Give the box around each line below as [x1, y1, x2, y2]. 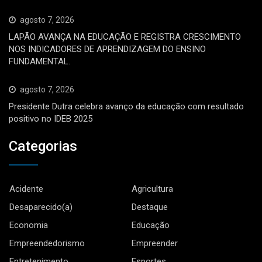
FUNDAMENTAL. [9, 56, 70, 67]
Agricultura [132, 184, 173, 195]
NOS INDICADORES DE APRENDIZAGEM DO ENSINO [9, 43, 206, 54]
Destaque [132, 202, 168, 213]
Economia [9, 220, 48, 231]
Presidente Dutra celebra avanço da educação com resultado [9, 101, 244, 112]
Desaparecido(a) [9, 202, 73, 213]
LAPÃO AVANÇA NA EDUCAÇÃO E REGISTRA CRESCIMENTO [9, 31, 241, 42]
